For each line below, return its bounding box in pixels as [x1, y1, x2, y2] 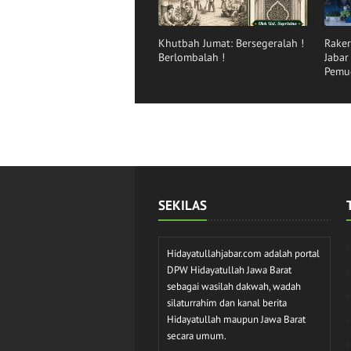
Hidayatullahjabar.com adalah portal [167, 246, 320, 260]
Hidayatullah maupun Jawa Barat [167, 312, 306, 326]
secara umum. [167, 328, 226, 342]
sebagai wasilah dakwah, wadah [167, 279, 301, 293]
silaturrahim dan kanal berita [167, 295, 287, 309]
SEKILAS [158, 196, 207, 214]
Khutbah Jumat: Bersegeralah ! [158, 36, 304, 51]
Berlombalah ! [158, 50, 225, 65]
